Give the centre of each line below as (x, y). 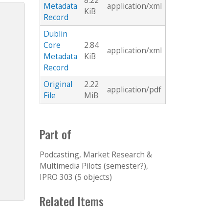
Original (58, 84)
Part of (55, 134)
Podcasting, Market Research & (96, 155)
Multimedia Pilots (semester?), (94, 166)
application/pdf (134, 90)
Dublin (55, 34)
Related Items (72, 201)
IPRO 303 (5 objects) (76, 177)
